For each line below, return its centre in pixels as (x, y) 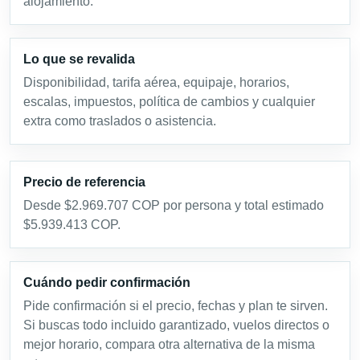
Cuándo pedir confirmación (107, 282)
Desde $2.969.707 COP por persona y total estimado (174, 205)
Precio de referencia (84, 182)
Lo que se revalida (79, 59)
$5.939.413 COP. (72, 224)
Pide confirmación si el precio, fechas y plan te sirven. (176, 305)
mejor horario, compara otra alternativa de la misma (169, 344)
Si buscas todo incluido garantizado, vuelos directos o (176, 325)
